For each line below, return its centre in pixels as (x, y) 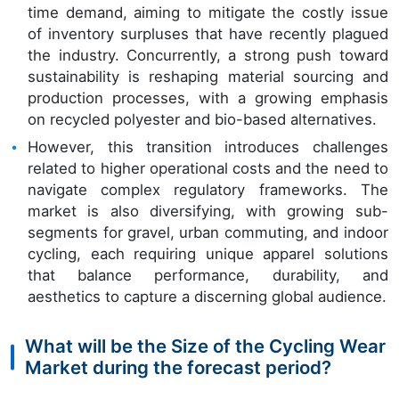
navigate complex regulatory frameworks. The (208, 190)
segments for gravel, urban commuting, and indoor (208, 233)
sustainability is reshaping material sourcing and (208, 77)
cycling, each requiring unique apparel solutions (208, 254)
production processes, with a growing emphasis (208, 98)
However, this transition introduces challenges (208, 147)
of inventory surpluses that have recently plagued (208, 34)
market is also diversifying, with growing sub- (208, 212)
